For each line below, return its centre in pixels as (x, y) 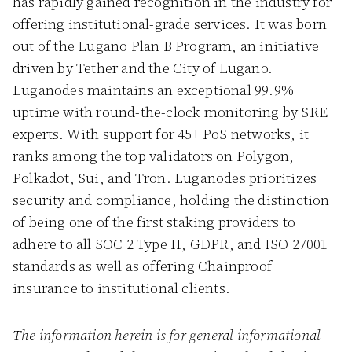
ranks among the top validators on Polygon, (154, 156)
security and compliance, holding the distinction (171, 200)
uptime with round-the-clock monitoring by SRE (170, 112)
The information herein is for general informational (167, 335)
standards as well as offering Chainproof (143, 266)
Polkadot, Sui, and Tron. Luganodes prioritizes (165, 178)
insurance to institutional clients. (121, 288)
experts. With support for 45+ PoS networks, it (161, 134)
